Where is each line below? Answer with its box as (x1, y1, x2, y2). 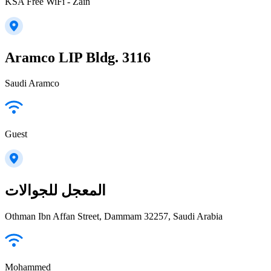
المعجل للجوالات (5, 182, 106, 198)
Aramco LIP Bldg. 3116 (5, 50, 151, 66)
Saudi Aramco (5, 77, 59, 88)
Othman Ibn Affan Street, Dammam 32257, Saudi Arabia (5, 211, 223, 221)
